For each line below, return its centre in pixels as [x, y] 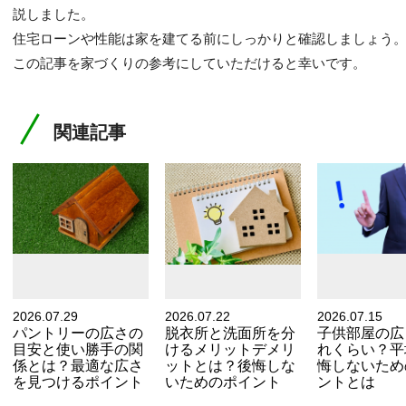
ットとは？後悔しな [230, 366]
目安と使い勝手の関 [78, 349]
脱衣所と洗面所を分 [230, 333]
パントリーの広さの [78, 333]
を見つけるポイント [78, 382]
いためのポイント [223, 382]
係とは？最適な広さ [78, 366]
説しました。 [53, 14]
